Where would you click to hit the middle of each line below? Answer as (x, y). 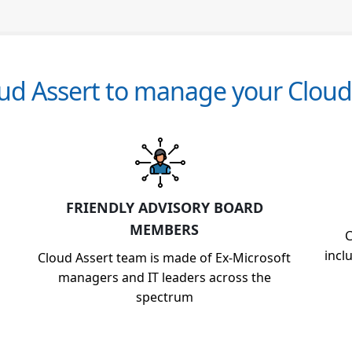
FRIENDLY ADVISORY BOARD (164, 207)
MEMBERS (164, 229)
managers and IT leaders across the (164, 277)
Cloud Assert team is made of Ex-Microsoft (164, 258)
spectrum (164, 297)
